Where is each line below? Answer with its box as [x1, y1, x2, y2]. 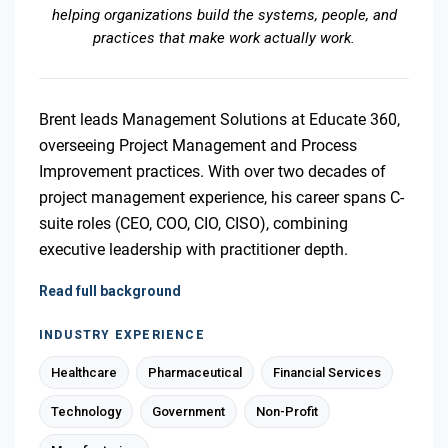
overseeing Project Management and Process [39, 135, 357, 155]
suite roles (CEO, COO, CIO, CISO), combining [39, 213, 348, 233]
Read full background [39, 282, 181, 299]
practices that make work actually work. [93, 28, 355, 47]
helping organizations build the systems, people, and [51, 5, 397, 24]
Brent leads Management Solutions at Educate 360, [39, 109, 400, 129]
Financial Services [273, 364, 381, 380]
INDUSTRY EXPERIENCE [39, 327, 205, 342]
